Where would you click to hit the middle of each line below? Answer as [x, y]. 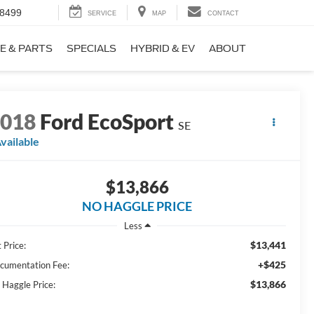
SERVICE [102, 14]
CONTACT [223, 14]
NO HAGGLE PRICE [137, 206]
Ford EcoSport [107, 122]
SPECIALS [91, 49]
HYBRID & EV [163, 49]
